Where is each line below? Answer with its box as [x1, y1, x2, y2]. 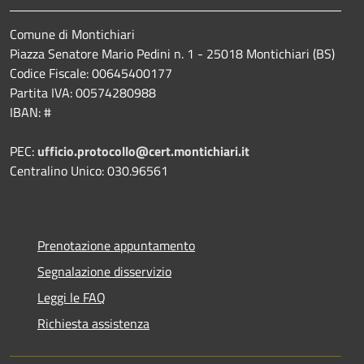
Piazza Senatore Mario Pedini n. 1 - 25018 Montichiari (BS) [10, 43, 338, 63]
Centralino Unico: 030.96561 [10, 160, 168, 180]
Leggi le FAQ [37, 287, 106, 307]
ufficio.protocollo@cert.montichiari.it [37, 141, 249, 161]
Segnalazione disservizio [37, 261, 171, 281]
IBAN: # [10, 102, 51, 122]
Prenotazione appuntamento [37, 235, 195, 255]
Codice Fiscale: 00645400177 [10, 63, 172, 83]
